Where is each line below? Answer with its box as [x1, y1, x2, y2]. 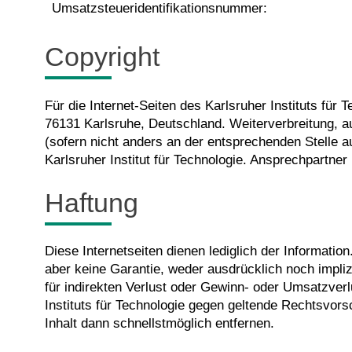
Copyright [45, 42, 159, 72]
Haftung [45, 187, 138, 218]
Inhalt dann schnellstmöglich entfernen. [45, 316, 274, 332]
